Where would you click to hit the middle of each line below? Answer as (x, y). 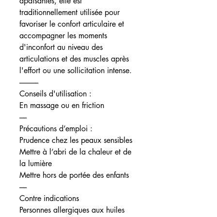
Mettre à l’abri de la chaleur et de (75, 152)
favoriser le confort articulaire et (72, 24)
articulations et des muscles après (74, 59)
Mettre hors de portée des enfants (74, 175)
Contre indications (49, 198)
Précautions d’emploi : (56, 128)
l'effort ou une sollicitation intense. (76, 70)
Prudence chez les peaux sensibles (76, 140)
